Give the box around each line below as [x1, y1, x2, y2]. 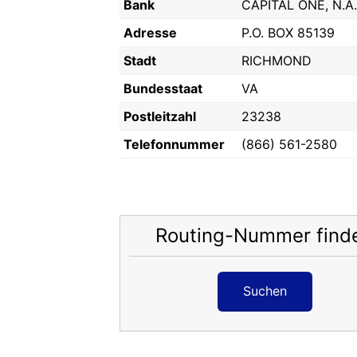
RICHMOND [241, 53, 312, 69]
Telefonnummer [124, 136, 225, 152]
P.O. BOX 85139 [241, 25, 335, 41]
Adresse [124, 25, 177, 41]
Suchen [242, 282, 287, 299]
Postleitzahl [124, 108, 196, 124]
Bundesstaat [124, 80, 202, 96]
